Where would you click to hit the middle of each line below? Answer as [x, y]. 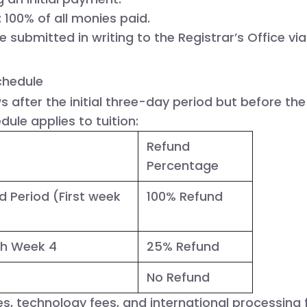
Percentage [183, 165]
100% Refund [185, 196]
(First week [85, 196]
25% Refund [183, 246]
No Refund [178, 277]
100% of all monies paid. [76, 18]
